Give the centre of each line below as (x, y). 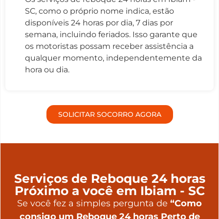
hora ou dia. (47, 69)
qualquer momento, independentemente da (113, 58)
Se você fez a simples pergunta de (94, 203)
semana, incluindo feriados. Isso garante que (111, 34)
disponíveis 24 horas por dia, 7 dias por (99, 22)
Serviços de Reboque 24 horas (109, 178)
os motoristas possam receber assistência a (109, 46)
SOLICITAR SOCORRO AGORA (109, 114)
